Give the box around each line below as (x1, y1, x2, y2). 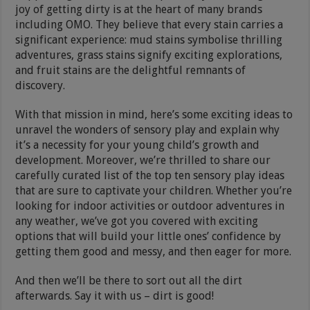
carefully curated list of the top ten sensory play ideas (15, 168, 285, 182)
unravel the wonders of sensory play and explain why (15, 122, 280, 136)
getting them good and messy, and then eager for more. (15, 244, 292, 258)
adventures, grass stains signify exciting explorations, (15, 48, 283, 62)
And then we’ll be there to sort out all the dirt (15, 273, 243, 287)
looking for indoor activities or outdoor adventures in (15, 199, 285, 212)
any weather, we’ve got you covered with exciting (15, 214, 259, 228)
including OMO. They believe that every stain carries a (15, 17, 284, 31)
